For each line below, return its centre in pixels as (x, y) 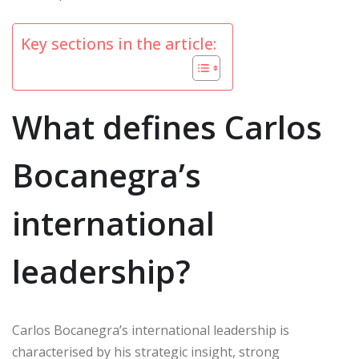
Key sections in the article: (119, 44)
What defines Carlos (167, 127)
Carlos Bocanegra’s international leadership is (151, 331)
